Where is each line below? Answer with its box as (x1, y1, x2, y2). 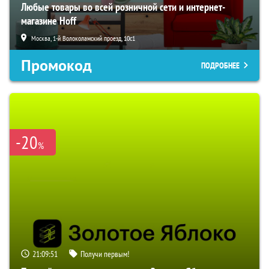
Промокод (21, 55, 92, 76)
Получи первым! (80, 249, 129, 260)
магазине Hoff (21, 14, 76, 28)
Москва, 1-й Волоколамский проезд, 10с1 (31, 34, 135, 43)
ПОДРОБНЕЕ (201, 60, 240, 71)
